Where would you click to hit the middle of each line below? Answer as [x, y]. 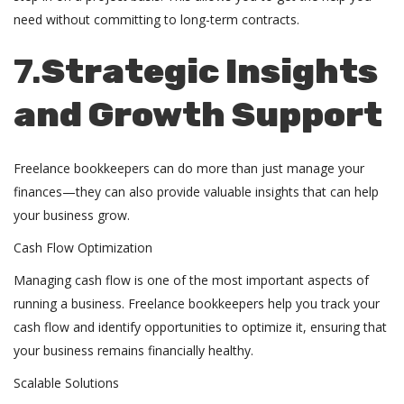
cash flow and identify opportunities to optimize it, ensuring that [200, 327]
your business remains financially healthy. [135, 350]
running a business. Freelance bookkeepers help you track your [197, 303]
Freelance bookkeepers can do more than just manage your [189, 168]
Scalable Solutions [68, 383]
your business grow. [73, 215]
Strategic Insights [210, 71]
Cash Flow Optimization [85, 248]
